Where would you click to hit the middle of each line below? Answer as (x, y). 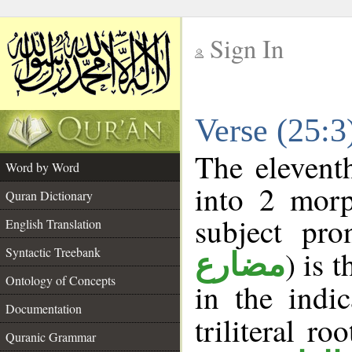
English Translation (53, 224)
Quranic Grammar (51, 337)
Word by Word (42, 167)
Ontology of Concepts (60, 280)
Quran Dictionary (49, 195)
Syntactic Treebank (53, 252)
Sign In (247, 48)
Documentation (44, 308)
